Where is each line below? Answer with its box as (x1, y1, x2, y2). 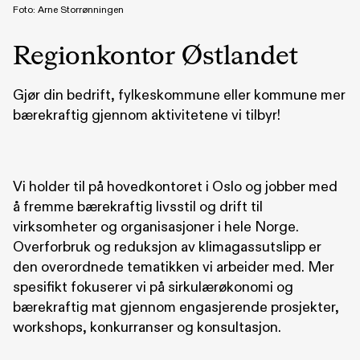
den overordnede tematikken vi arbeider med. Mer (13, 257, 334, 276)
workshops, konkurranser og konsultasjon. (13, 317, 281, 337)
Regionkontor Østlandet (13, 43, 298, 70)
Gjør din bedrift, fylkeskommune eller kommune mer (13, 85, 346, 104)
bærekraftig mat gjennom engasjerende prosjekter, (13, 297, 339, 317)
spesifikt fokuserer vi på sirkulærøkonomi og (13, 277, 293, 297)
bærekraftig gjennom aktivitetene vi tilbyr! (13, 105, 280, 125)
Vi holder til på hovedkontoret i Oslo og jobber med (13, 177, 337, 196)
